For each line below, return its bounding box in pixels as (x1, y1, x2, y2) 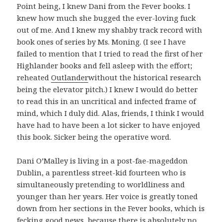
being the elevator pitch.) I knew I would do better (17, 84, 198, 95)
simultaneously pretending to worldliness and (17, 179, 185, 190)
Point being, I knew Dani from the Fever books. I (17, 1, 191, 11)
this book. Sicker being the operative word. (17, 132, 173, 142)
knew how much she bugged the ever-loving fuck (17, 13, 196, 23)
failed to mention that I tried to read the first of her (17, 49, 203, 59)
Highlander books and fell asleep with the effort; (17, 60, 193, 71)
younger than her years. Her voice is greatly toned (17, 191, 198, 202)
